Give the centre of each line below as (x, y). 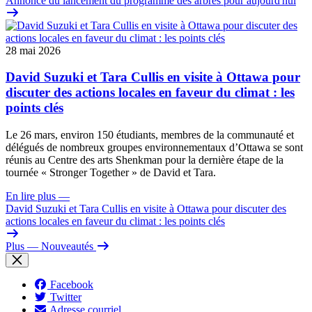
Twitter (66, 297)
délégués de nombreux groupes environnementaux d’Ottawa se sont (154, 147)
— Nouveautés (60, 246)
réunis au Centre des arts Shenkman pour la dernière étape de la (145, 160)
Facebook (72, 284)
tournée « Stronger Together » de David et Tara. (112, 172)
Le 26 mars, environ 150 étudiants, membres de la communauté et (150, 135)
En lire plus (31, 196)
